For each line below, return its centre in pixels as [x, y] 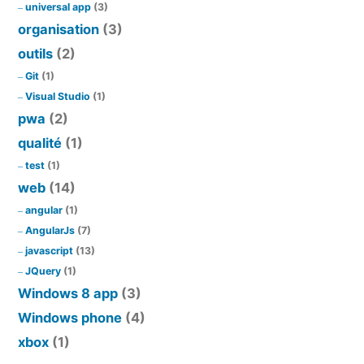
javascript [49, 250]
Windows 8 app [68, 293]
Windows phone [70, 317]
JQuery [43, 271]
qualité [40, 143]
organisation [58, 29]
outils [35, 53]
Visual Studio [58, 96]
